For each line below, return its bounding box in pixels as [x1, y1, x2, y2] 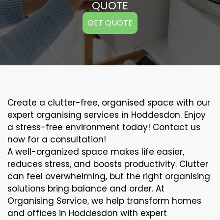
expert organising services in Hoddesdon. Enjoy [7, 109, 206, 121]
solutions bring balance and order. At [7, 183, 165, 194]
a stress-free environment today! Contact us [7, 121, 200, 133]
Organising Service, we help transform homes [7, 195, 201, 207]
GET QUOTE [87, 17, 133, 28]
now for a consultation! [7, 134, 106, 145]
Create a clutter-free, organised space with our [7, 97, 210, 109]
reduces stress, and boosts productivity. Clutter [7, 158, 208, 170]
